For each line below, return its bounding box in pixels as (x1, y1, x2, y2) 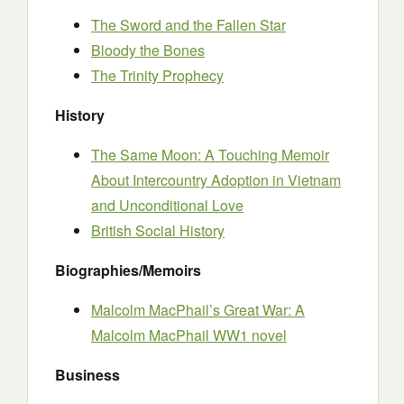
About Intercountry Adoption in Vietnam (91, 170, 341, 190)
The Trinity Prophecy (91, 65, 224, 86)
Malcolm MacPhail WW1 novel (91, 325, 287, 345)
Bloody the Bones (91, 40, 205, 60)
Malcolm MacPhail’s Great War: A (91, 299, 305, 320)
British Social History (91, 220, 225, 241)
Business (55, 364, 120, 385)
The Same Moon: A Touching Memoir (91, 144, 329, 165)
